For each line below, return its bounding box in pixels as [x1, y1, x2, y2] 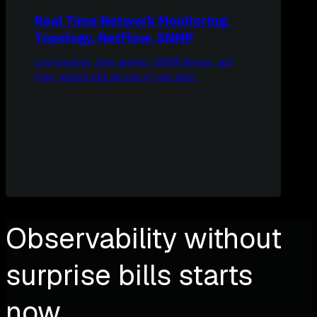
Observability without [6, 219, 282, 257]
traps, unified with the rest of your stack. [35, 71, 198, 83]
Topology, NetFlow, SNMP [35, 29, 194, 47]
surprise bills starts [6, 256, 253, 294]
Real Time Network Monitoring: [35, 12, 230, 30]
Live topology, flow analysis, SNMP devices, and [35, 57, 232, 68]
